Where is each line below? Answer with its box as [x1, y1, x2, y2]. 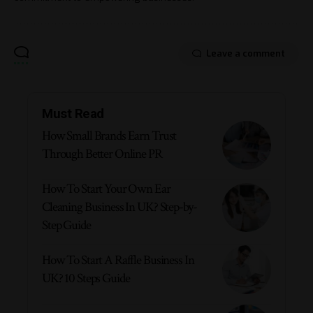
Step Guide [42, 216, 91, 234]
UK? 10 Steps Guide [42, 269, 130, 287]
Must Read [42, 105, 104, 122]
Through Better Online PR [42, 145, 162, 163]
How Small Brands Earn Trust [42, 126, 177, 145]
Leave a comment [206, 47, 285, 59]
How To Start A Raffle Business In [42, 251, 194, 269]
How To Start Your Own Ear [42, 180, 170, 198]
